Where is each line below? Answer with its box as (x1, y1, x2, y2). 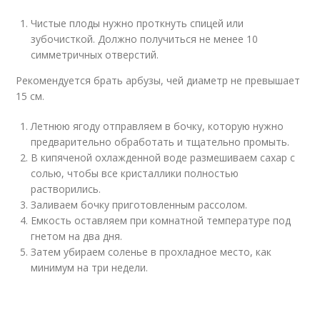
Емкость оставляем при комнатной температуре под (31, 213, 291, 227)
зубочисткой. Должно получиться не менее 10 (31, 31, 259, 46)
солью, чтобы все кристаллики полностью (31, 166, 239, 180)
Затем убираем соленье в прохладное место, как (31, 244, 272, 259)
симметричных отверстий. (31, 47, 159, 61)
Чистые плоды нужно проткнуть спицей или (31, 16, 244, 30)
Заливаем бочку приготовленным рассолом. (31, 197, 248, 211)
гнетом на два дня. (31, 229, 123, 243)
